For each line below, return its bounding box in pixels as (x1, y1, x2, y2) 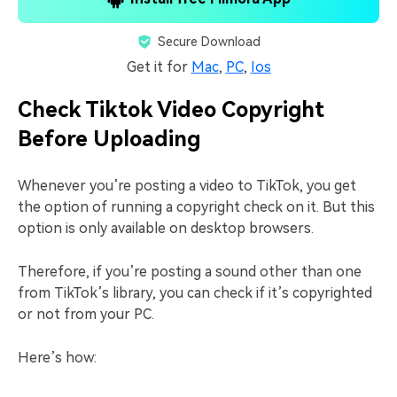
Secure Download (158, 34, 261, 49)
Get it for (126, 58, 191, 75)
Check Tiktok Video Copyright (18, 97, 324, 122)
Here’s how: (18, 348, 97, 366)
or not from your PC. (18, 305, 154, 323)
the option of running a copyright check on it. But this (18, 198, 375, 215)
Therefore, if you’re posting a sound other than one (18, 262, 362, 280)
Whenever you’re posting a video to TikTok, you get (18, 176, 356, 194)
